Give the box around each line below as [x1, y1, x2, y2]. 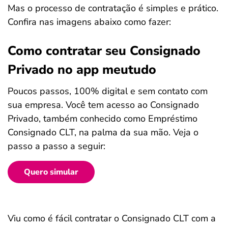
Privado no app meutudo [8, 61, 156, 78]
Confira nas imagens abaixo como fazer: [8, 16, 171, 28]
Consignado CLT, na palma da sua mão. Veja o [8, 126, 198, 138]
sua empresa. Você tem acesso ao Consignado [8, 99, 199, 111]
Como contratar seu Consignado [8, 42, 201, 60]
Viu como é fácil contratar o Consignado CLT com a [8, 212, 216, 224]
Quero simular [24, 166, 78, 178]
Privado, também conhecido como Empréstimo [8, 112, 197, 125]
